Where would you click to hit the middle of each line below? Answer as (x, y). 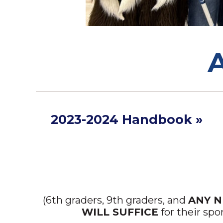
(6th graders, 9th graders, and (115, 200)
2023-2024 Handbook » (126, 120)
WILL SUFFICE (120, 212)
